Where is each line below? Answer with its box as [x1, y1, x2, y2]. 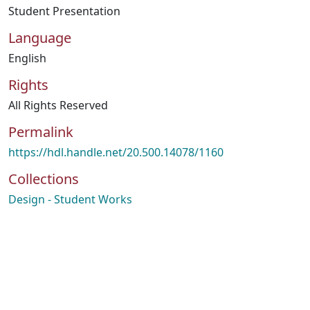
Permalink [8, 122, 73, 141]
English [8, 51, 46, 66]
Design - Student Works [8, 192, 132, 207]
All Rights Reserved [8, 98, 108, 113]
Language [8, 28, 71, 47]
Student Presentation [8, 3, 120, 19]
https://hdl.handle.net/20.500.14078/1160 [8, 145, 224, 160]
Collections [8, 170, 79, 188]
